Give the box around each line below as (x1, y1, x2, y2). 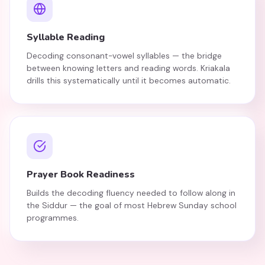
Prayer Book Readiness (27, 168, 135, 181)
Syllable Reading (27, 31, 105, 44)
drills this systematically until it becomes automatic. (27, 75, 231, 86)
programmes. (27, 212, 79, 223)
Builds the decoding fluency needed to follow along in (27, 188, 235, 198)
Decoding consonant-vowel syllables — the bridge (27, 50, 222, 61)
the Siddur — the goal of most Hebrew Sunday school (27, 200, 237, 211)
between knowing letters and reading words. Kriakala (27, 63, 230, 73)
